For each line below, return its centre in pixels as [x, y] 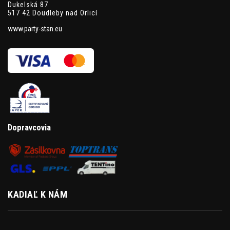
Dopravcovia [29, 128]
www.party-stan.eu [35, 29]
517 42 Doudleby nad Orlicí [53, 13]
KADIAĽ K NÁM [37, 194]
